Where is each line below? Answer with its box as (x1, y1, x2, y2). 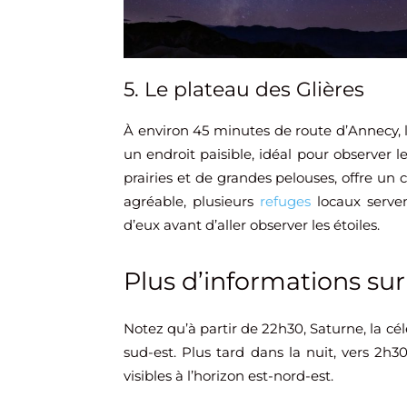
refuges (259, 193, 311, 211)
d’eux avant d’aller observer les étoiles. (124, 216, 380, 234)
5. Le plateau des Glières (124, 77, 364, 103)
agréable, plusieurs (124, 193, 260, 211)
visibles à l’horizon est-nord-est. (124, 367, 333, 385)
